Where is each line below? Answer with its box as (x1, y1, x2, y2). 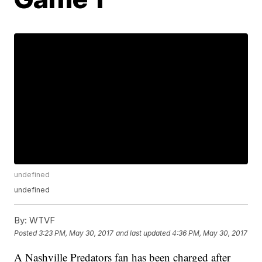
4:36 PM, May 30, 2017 (172, 228, 248, 237)
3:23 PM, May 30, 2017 (39, 228, 114, 237)
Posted (14, 228, 39, 237)
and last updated (116, 228, 171, 237)
